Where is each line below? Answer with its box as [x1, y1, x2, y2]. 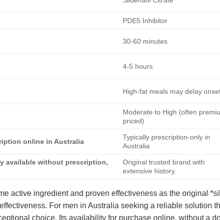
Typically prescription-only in [123, 133, 211, 141]
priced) [123, 116, 145, 125]
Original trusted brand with [123, 158, 205, 166]
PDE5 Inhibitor [123, 16, 168, 25]
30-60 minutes [123, 37, 168, 45]
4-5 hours [123, 62, 153, 70]
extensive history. [123, 166, 177, 175]
